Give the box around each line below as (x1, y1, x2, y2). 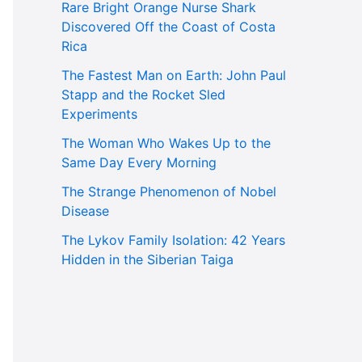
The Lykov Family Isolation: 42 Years (61, 232, 285, 249)
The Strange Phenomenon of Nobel (61, 183, 276, 200)
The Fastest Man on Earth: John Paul (61, 67, 286, 84)
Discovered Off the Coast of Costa (61, 19, 276, 36)
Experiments (61, 106, 137, 123)
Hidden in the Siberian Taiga (61, 251, 234, 268)
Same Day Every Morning (61, 154, 217, 171)
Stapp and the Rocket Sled (61, 86, 225, 103)
